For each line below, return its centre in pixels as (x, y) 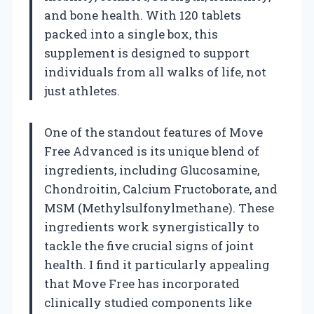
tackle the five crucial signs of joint (149, 245)
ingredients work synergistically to (152, 226)
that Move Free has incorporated (142, 283)
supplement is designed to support (147, 53)
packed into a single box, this (131, 34)
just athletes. (82, 90)
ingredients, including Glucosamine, (152, 170)
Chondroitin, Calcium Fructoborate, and (161, 189)
